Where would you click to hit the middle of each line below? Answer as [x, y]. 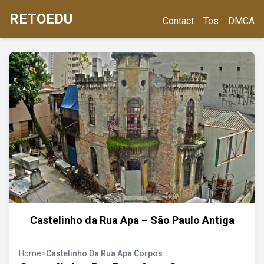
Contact [178, 21]
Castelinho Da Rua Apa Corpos [104, 253]
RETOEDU [41, 19]
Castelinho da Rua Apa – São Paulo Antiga [132, 220]
